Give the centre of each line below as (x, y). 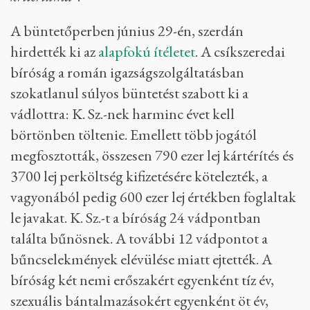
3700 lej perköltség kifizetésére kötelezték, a (139, 176)
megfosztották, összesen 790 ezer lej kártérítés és (152, 155)
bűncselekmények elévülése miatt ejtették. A (141, 259)
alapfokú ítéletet (147, 52)
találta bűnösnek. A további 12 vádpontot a (139, 238)
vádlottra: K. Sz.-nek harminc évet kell (122, 114)
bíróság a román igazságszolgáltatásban (127, 72)
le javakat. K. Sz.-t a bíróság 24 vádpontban (136, 218)
